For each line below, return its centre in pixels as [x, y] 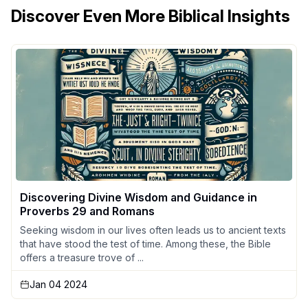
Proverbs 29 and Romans [87, 211]
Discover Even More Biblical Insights [151, 16]
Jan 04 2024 [58, 285]
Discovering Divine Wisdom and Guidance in [139, 198]
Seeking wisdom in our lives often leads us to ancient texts [153, 230]
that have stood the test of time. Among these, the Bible [145, 244]
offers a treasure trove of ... [82, 258]
